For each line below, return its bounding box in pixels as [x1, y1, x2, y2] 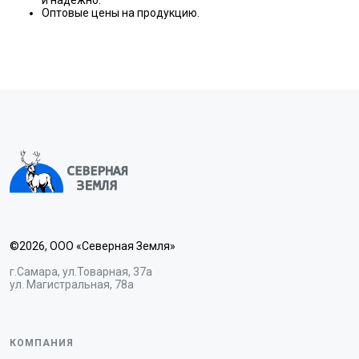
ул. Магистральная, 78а [10, 278, 134, 291]
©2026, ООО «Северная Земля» [10, 240, 175, 252]
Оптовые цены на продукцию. [42, 6, 200, 19]
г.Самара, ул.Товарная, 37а [10, 265, 152, 278]
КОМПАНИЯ [10, 337, 74, 349]
